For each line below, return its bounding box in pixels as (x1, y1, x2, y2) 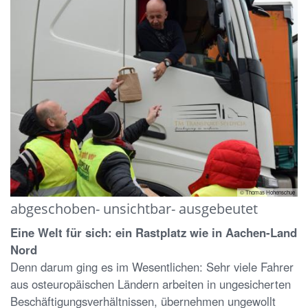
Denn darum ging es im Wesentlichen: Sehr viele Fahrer (10, 258, 294, 276)
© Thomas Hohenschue (240, 188, 295, 197)
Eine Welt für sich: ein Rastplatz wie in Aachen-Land (10, 224, 297, 241)
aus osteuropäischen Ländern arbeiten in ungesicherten (10, 276, 291, 293)
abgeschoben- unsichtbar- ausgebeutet (10, 199, 258, 219)
